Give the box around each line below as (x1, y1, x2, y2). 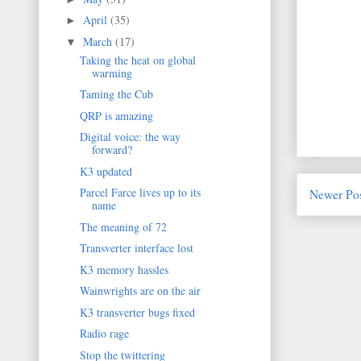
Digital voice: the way (79, 129, 180, 145)
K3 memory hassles (79, 261, 168, 277)
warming (91, 64, 132, 81)
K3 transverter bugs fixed (79, 304, 195, 320)
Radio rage (79, 326, 129, 342)
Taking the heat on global (79, 52, 196, 68)
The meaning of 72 (79, 218, 167, 234)
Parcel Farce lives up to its (79, 185, 201, 201)
